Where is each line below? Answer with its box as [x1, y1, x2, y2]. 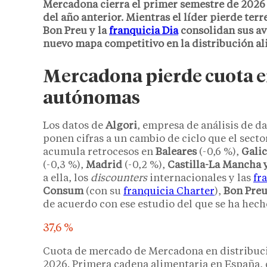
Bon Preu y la [43, 26, 109, 36]
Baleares [156, 147, 197, 157]
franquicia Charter [123, 186, 215, 197]
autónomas [43, 89, 140, 108]
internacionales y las [147, 173, 253, 184]
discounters [91, 173, 147, 184]
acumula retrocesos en [43, 147, 156, 157]
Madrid [86, 160, 122, 170]
